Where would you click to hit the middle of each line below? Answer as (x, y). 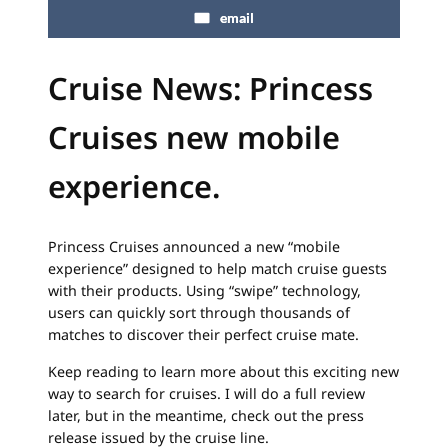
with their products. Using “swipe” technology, (204, 291)
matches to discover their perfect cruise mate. (203, 335)
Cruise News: (148, 87)
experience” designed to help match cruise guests (217, 269)
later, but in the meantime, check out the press (206, 415)
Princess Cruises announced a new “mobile (194, 247)
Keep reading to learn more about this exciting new (223, 371)
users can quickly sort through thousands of (199, 313)
